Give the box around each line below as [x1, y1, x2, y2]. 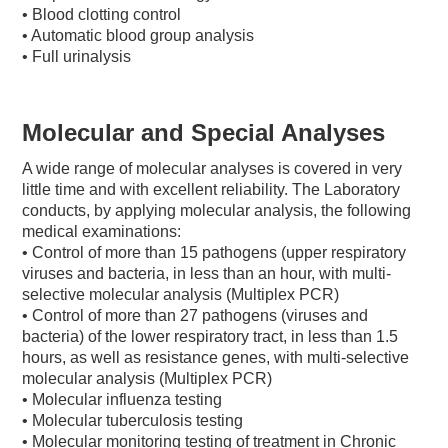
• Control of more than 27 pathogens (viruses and [22, 306, 369, 324]
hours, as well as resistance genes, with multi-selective [22, 348, 410, 366]
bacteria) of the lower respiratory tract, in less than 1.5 [22, 327, 399, 345]
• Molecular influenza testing [22, 390, 223, 408]
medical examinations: [22, 222, 182, 240]
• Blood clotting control [22, 5, 182, 23]
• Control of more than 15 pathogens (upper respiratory [22, 243, 407, 261]
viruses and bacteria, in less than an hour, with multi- [22, 264, 392, 282]
